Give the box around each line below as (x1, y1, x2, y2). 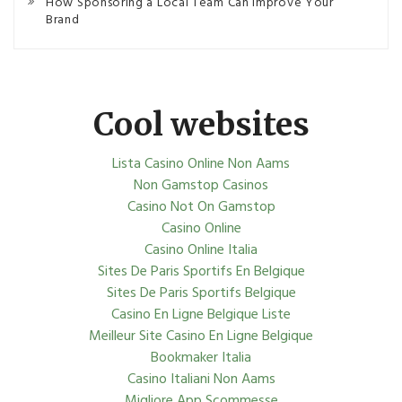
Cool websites (92, 104, 310, 144)
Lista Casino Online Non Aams (112, 153, 290, 176)
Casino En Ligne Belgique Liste (111, 303, 291, 327)
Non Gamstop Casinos (134, 174, 268, 197)
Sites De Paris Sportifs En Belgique (97, 260, 305, 284)
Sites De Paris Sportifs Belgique (106, 282, 296, 305)
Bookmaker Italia (151, 346, 251, 370)
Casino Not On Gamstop (127, 196, 275, 219)
